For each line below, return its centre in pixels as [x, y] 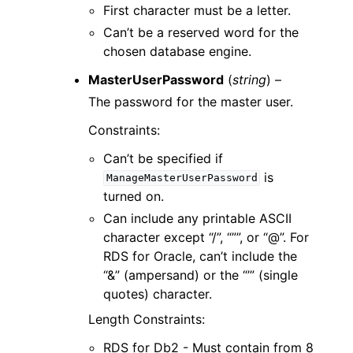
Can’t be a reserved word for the [201, 32]
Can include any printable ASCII [198, 218]
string [249, 79]
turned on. [134, 196]
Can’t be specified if [163, 158]
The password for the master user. [191, 101]
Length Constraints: [147, 319]
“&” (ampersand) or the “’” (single [201, 275]
